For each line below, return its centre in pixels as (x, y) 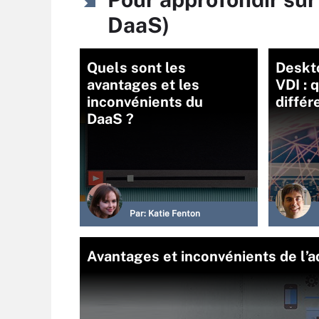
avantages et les (143, 85)
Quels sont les (136, 68)
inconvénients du (145, 102)
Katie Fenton (174, 214)
